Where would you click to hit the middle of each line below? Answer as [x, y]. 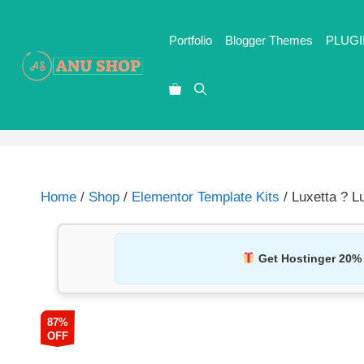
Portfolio [191, 40]
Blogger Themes [269, 40]
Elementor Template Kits [206, 197]
